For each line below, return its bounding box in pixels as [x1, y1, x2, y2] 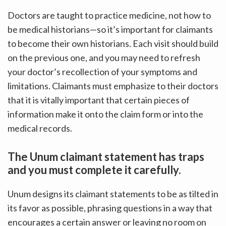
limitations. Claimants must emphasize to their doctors [8, 80, 218, 91]
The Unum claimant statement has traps [8, 149, 204, 163]
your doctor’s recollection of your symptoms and [8, 66, 197, 77]
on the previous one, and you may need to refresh [8, 51, 200, 63]
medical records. [8, 122, 72, 134]
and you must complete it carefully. [8, 162, 181, 177]
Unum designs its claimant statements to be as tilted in [8, 188, 218, 199]
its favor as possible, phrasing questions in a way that [8, 202, 212, 213]
